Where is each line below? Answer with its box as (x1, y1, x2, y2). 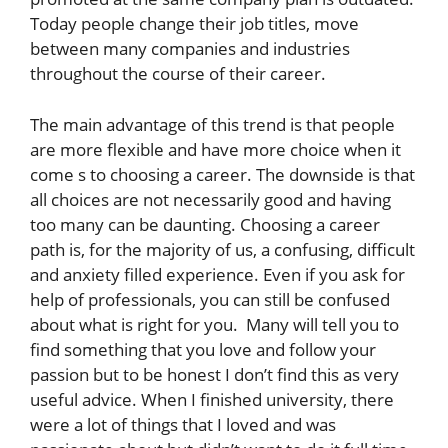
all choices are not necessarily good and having (30, 187, 391, 211)
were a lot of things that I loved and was (30, 412, 336, 436)
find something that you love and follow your (30, 337, 376, 361)
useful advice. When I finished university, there (30, 387, 394, 411)
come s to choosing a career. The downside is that (30, 162, 415, 186)
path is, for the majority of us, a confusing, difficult (30, 237, 415, 261)
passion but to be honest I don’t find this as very (30, 362, 399, 386)
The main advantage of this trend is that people (30, 112, 395, 136)
